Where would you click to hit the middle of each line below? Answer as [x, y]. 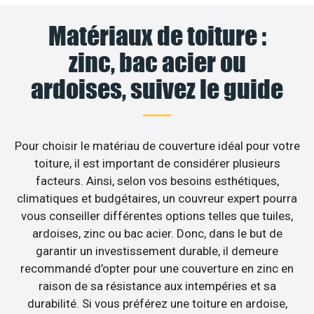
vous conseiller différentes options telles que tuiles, [157, 216]
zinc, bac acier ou [157, 63]
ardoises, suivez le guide [157, 89]
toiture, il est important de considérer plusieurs [157, 164]
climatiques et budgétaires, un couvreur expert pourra [157, 199]
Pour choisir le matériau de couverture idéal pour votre [157, 146]
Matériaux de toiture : [157, 36]
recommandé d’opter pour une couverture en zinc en [157, 269]
